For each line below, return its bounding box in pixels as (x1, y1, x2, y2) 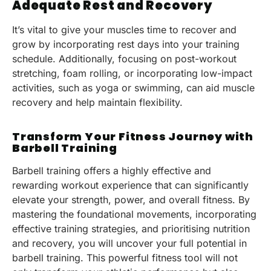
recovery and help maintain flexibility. (12, 96, 183, 109)
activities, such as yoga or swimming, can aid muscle (12, 82, 255, 94)
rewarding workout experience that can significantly (12, 178, 249, 191)
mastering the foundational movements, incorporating (12, 207, 256, 220)
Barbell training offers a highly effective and (12, 164, 211, 177)
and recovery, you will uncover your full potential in (12, 237, 247, 249)
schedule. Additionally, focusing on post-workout (12, 53, 237, 65)
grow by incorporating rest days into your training (12, 38, 240, 51)
